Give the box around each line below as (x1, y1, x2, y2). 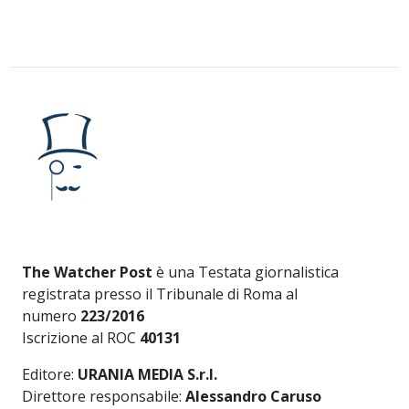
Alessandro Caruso (185, 385, 321, 406)
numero (22, 305, 80, 326)
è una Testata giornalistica (152, 261, 339, 282)
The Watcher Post (22, 261, 152, 282)
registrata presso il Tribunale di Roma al (22, 283, 298, 304)
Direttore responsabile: (22, 385, 185, 406)
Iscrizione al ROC (22, 327, 140, 348)
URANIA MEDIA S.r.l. (78, 363, 217, 384)
